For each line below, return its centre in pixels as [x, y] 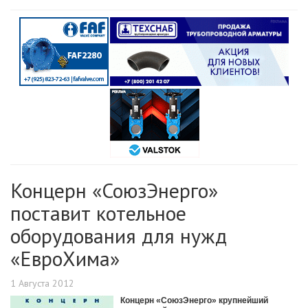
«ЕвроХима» [65, 258]
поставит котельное [98, 213]
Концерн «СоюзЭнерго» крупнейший [194, 301]
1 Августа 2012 [42, 284]
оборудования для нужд [119, 236]
